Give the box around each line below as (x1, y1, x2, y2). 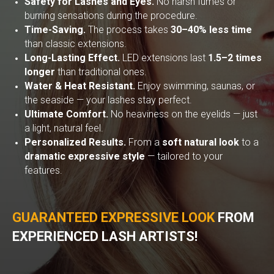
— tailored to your (145, 150, 223, 162)
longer (24, 66, 55, 78)
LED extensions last (122, 52, 208, 64)
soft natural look (162, 136, 239, 148)
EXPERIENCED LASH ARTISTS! (12, 229, 198, 244)
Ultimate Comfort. (24, 108, 111, 120)
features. (24, 165, 62, 176)
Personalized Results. (24, 136, 128, 148)
